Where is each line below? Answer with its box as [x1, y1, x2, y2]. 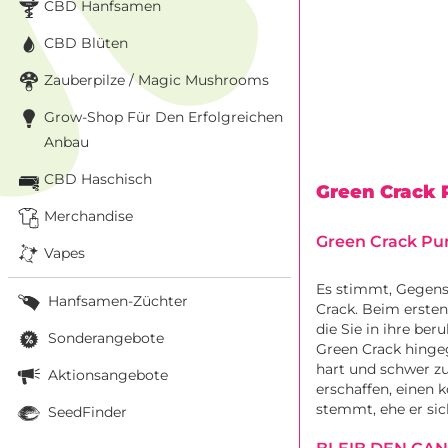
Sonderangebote [44, 328, 164, 347]
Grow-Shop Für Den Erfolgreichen [44, 107, 283, 126]
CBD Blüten [44, 33, 128, 52]
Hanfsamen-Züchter [44, 291, 188, 310]
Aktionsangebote [44, 365, 168, 384]
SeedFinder [44, 402, 127, 421]
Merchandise [44, 206, 133, 225]
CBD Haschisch [44, 169, 152, 188]
